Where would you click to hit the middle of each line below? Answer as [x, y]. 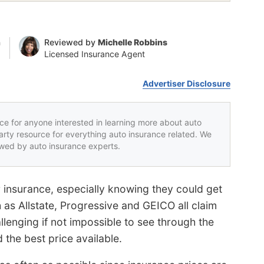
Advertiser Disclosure [187, 83]
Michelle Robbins [132, 42]
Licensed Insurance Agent [94, 54]
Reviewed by [71, 42]
